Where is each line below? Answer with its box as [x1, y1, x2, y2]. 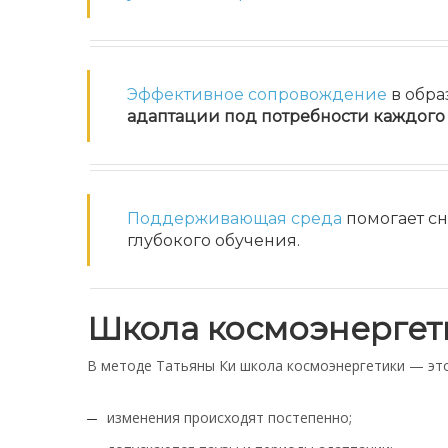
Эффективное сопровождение [127, 85, 387, 104]
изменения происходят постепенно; [107, 408, 352, 427]
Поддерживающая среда [127, 209, 342, 228]
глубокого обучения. [127, 231, 300, 250]
